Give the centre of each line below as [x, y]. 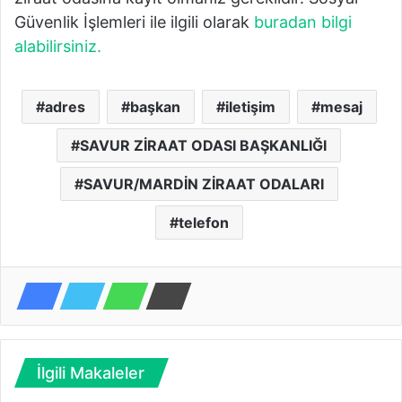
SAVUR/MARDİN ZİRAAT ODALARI [203, 184]
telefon [203, 222]
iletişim [250, 106]
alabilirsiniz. [58, 46]
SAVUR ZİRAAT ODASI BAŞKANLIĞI [203, 145]
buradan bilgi [303, 22]
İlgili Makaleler [91, 372]
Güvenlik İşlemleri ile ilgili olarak [134, 22]
